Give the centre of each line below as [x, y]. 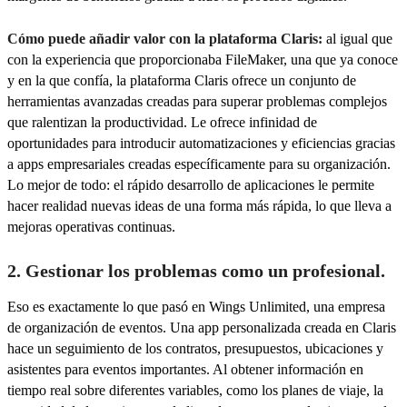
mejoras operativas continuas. [91, 226]
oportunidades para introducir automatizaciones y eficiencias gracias [201, 143]
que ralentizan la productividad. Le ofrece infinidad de [162, 122]
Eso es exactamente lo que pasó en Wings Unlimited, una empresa [196, 306]
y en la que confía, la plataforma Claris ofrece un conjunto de [182, 80]
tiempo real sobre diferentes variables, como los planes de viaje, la [195, 390]
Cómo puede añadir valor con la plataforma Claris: [165, 38]
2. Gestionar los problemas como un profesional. [196, 270]
